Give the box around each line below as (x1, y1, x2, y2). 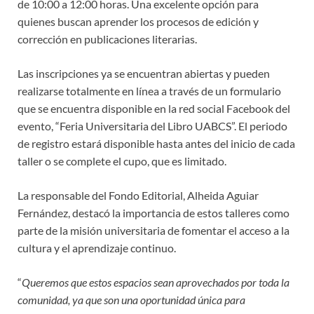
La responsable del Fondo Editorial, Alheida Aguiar (18, 188, 259, 202)
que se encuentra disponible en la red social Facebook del (18, 101, 290, 115)
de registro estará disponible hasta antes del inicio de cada (18, 136, 295, 150)
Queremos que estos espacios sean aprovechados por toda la (22, 275, 289, 289)
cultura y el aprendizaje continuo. (18, 240, 176, 254)
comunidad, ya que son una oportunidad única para (18, 292, 245, 306)
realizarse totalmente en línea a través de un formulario (18, 83, 281, 97)
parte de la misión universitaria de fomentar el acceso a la (18, 223, 289, 237)
